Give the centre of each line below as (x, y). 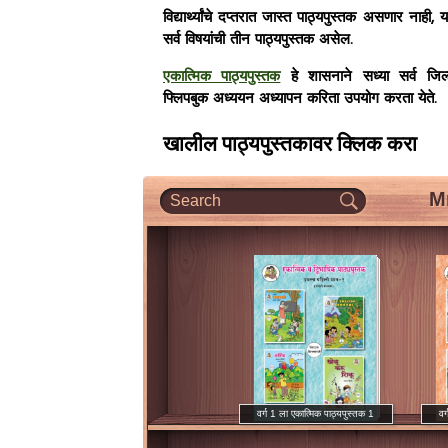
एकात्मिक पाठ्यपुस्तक (222, 77)
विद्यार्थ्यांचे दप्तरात (210, 18)
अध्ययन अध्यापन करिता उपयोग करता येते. (325, 99)
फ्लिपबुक (188, 99)
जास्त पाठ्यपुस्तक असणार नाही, (348, 18)
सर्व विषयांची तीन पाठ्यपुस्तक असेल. (258, 40)
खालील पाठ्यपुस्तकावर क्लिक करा (290, 143)
